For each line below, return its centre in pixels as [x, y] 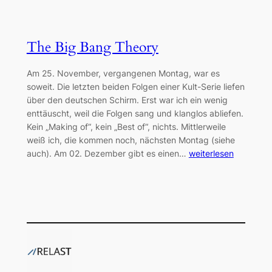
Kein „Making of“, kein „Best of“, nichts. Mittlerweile [126, 126]
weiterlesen [211, 153]
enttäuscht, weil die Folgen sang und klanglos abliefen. [135, 113]
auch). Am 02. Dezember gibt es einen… [107, 153]
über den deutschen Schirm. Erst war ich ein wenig [127, 100]
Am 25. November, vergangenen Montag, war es [123, 73]
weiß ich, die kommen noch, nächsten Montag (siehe [131, 140]
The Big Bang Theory [92, 47]
